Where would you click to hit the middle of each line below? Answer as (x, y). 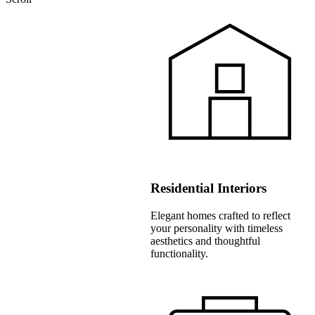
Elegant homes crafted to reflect (220, 215)
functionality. (179, 253)
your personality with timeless (216, 228)
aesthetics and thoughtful (205, 240)
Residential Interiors (208, 188)
